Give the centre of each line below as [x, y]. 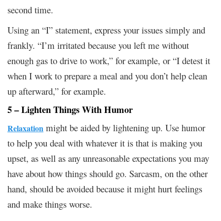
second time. [32, 9]
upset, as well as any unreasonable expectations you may [108, 158]
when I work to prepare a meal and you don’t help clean [107, 75]
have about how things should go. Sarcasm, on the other [108, 173]
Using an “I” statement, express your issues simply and [106, 30]
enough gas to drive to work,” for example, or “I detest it [109, 60]
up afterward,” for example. [57, 91]
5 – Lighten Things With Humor [70, 109]
